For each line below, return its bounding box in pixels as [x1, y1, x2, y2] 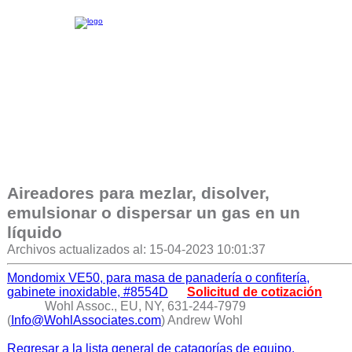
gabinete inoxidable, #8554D [6, 285, 168, 299]
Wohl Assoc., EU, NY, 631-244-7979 [44, 299, 246, 313]
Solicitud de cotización [186, 285, 322, 299]
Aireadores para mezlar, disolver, [6, 184, 269, 203]
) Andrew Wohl [160, 313, 243, 327]
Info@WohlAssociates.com [10, 313, 161, 327]
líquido [6, 223, 62, 242]
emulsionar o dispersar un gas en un [6, 203, 300, 222]
